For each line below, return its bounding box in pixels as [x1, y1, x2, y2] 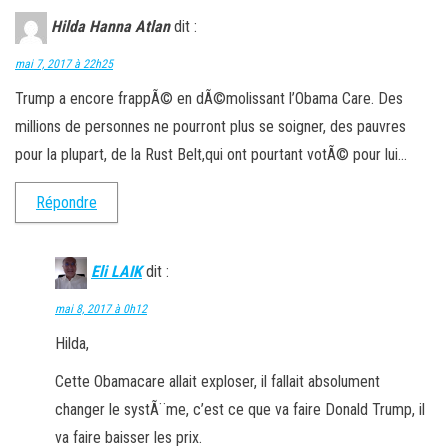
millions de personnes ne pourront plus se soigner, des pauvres [15, 116, 406, 136]
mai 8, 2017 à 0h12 [55, 301, 147, 316]
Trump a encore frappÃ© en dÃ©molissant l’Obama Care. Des [15, 88, 403, 108]
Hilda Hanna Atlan [51, 17, 170, 36]
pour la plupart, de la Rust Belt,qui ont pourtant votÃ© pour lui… [15, 144, 407, 164]
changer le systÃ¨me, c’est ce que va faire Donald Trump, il [55, 399, 425, 419]
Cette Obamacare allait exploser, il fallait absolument [55, 371, 380, 391]
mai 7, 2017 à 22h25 [15, 56, 113, 71]
